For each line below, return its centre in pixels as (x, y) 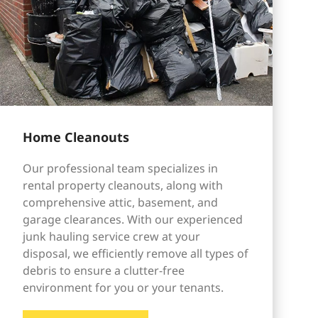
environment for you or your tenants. (123, 288)
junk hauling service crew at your (111, 237)
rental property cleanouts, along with (122, 186)
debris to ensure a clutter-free (103, 271)
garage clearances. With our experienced (132, 220)
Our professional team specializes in (120, 169)
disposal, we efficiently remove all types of (135, 254)
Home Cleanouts (76, 137)
